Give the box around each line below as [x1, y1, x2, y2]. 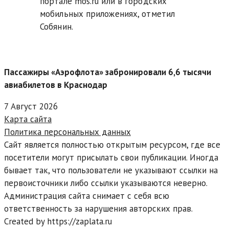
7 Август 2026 [4, 101, 58, 112]
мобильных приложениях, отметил [40, 8, 175, 20]
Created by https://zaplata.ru [4, 216, 112, 227]
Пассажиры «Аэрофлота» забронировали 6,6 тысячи [4, 66, 211, 78]
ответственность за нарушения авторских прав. [4, 203, 193, 215]
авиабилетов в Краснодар [4, 79, 107, 91]
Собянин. [40, 21, 73, 33]
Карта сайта [4, 113, 52, 125]
